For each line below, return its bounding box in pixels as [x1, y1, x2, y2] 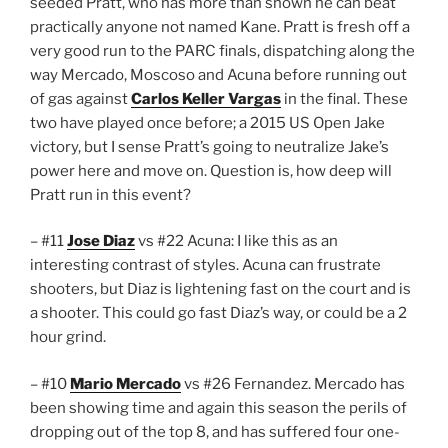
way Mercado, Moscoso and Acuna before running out [30, 65, 407, 84]
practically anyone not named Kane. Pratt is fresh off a [30, 17, 410, 36]
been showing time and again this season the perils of [30, 398, 407, 417]
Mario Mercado [70, 374, 181, 393]
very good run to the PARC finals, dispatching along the [30, 41, 415, 60]
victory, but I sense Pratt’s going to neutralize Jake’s [30, 137, 389, 156]
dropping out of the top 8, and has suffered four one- [30, 422, 400, 441]
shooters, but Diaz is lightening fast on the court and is [30, 280, 411, 299]
